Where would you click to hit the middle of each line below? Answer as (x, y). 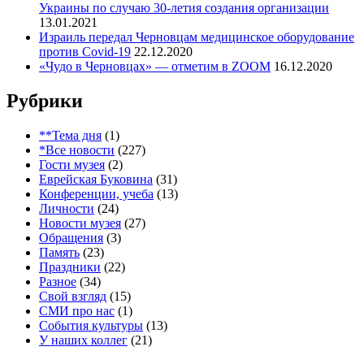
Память (59, 253)
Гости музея (72, 165)
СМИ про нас (77, 311)
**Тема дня (70, 136)
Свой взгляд (73, 297)
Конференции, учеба (96, 194)
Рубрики (45, 101)
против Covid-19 (85, 52)
